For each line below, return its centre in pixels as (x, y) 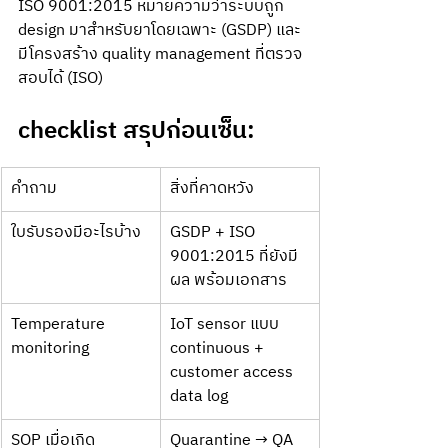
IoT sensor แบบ (226, 324)
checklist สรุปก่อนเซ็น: (139, 131)
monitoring (50, 348)
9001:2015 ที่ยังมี (234, 256)
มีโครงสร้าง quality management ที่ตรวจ (160, 54)
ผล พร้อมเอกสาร (228, 280)
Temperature (60, 324)
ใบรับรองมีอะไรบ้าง (76, 232)
